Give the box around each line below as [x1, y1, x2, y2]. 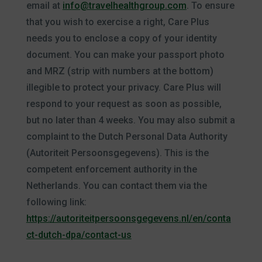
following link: [26, 196, 87, 208]
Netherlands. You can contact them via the [26, 180, 207, 191]
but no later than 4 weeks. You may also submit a [26, 115, 235, 126]
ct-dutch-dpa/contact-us [26, 229, 132, 240]
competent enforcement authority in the [26, 164, 197, 175]
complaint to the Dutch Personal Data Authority [26, 131, 227, 142]
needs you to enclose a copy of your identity [26, 33, 217, 44]
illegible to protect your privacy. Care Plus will [26, 82, 221, 93]
